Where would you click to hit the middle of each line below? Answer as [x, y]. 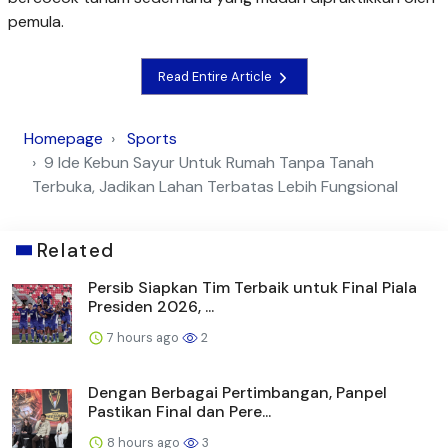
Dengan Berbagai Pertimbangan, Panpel [237, 392]
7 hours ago [143, 337]
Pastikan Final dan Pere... [179, 411]
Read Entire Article [216, 77]
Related [75, 250]
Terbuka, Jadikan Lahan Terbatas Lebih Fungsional [215, 186]
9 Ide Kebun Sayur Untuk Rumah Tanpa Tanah [209, 162]
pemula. [36, 22]
